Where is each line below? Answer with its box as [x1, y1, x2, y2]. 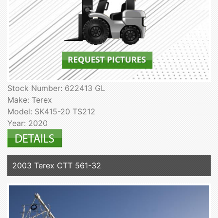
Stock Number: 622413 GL [7, 83, 105, 93]
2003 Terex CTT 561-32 [12, 160, 101, 170]
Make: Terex [7, 94, 52, 105]
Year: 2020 [7, 118, 48, 128]
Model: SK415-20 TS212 [7, 106, 95, 116]
